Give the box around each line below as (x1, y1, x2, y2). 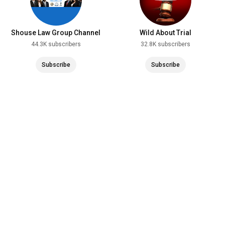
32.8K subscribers (140, 41, 190, 48)
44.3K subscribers (31, 41, 81, 48)
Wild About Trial (139, 29, 191, 37)
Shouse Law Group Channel (11, 29, 100, 37)
